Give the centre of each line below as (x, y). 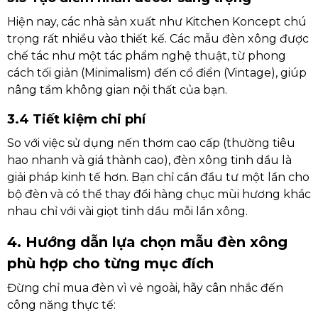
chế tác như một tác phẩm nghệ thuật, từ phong (147, 56)
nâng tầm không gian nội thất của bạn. (117, 90)
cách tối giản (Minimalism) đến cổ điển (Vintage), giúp (157, 73)
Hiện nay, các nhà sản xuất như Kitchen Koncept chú (157, 22)
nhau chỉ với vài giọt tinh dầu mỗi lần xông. (127, 211)
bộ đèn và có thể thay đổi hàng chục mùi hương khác (159, 194)
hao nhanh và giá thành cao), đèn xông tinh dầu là (149, 160)
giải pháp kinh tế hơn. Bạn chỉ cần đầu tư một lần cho (158, 177)
